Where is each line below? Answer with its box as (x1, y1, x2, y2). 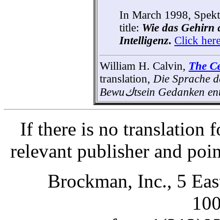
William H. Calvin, (100, 59, 189, 72)
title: (119, 21, 139, 34)
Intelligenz (119, 34, 168, 47)
